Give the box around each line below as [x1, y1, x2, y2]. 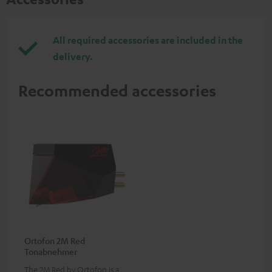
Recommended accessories [18, 80, 216, 100]
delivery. [53, 50, 93, 63]
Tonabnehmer [24, 245, 77, 257]
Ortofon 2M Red [24, 234, 85, 246]
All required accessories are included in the [53, 33, 243, 46]
